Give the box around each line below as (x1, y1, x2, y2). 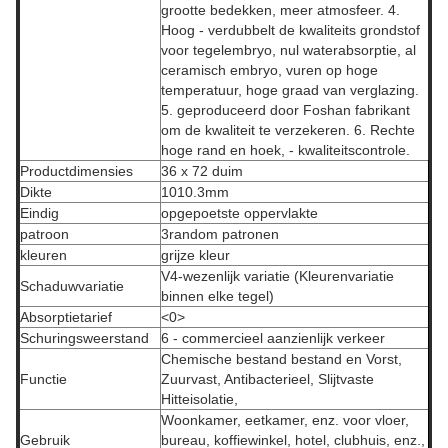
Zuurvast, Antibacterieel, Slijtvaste (161, 371, 374, 387)
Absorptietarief (20, 309, 112, 325)
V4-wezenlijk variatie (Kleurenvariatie (161, 268, 394, 284)
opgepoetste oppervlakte (161, 205, 318, 221)
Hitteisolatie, (161, 391, 238, 407)
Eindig (20, 205, 59, 221)
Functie (20, 371, 67, 387)
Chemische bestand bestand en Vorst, (161, 351, 402, 367)
